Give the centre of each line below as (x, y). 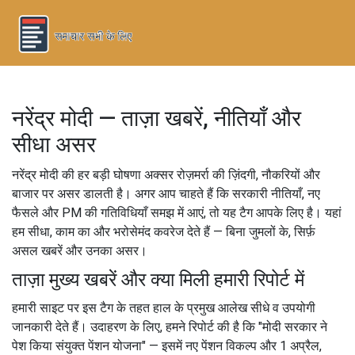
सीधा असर (54, 144)
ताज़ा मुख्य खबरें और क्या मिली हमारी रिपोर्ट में (158, 279)
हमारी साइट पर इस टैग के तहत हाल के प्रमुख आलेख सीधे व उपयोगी (164, 307)
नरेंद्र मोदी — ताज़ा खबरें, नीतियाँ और (157, 118)
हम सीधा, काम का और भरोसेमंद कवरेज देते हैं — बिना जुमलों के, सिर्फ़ (164, 231)
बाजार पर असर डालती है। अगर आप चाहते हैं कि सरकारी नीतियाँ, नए (166, 193)
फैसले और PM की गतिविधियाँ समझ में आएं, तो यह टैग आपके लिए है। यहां (177, 212)
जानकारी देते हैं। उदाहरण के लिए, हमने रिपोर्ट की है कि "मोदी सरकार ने (170, 326)
